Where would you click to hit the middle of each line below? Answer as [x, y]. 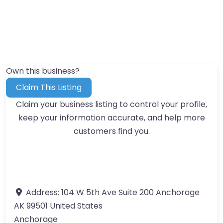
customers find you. [111, 131]
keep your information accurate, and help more [111, 117]
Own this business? [43, 71]
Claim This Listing [49, 87]
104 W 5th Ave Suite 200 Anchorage [130, 192]
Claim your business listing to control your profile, [111, 104]
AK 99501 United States [58, 206]
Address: [44, 192]
